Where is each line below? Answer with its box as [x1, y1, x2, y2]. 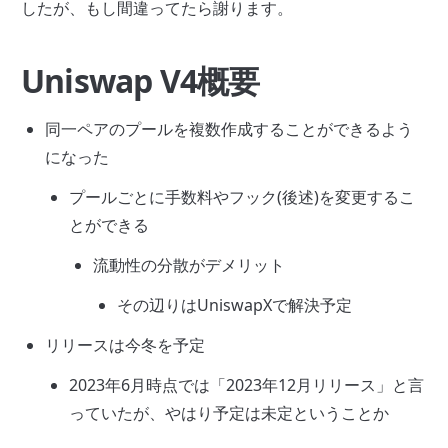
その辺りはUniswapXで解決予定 [117, 294, 352, 317]
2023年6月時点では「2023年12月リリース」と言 [69, 374, 424, 397]
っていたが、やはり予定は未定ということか [69, 402, 389, 425]
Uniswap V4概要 [21, 59, 260, 103]
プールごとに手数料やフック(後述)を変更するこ [69, 186, 415, 209]
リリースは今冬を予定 [45, 334, 205, 357]
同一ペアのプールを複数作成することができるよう [45, 118, 413, 141]
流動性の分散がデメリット [93, 254, 285, 277]
